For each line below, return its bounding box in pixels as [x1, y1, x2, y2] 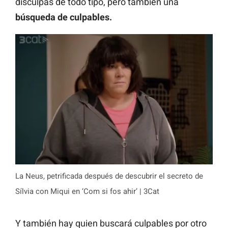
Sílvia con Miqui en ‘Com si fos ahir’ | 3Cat [15, 186, 159, 196]
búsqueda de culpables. [15, 12, 112, 23]
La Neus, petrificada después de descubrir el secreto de [15, 171, 203, 181]
